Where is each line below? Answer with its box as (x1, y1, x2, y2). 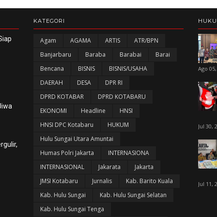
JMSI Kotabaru (40, 177, 78, 185)
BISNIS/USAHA (108, 64, 147, 73)
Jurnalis (92, 177, 112, 185)
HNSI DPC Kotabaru (40, 121, 93, 129)
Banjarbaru (40, 50, 71, 59)
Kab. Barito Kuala (125, 177, 173, 185)
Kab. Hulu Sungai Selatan (99, 191, 167, 199)
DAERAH (40, 78, 63, 87)
